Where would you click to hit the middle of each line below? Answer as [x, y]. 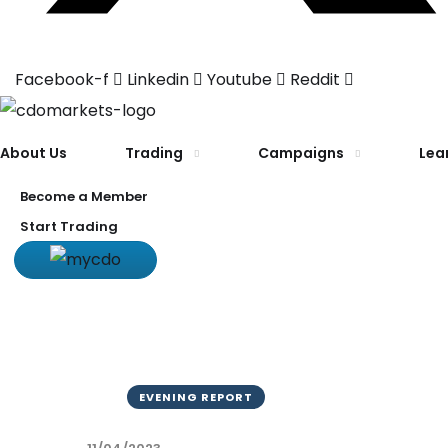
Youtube [239, 79]
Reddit [315, 79]
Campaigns [301, 152]
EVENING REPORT [196, 396]
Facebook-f [62, 79]
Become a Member [84, 196]
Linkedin [158, 79]
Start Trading [69, 226]
